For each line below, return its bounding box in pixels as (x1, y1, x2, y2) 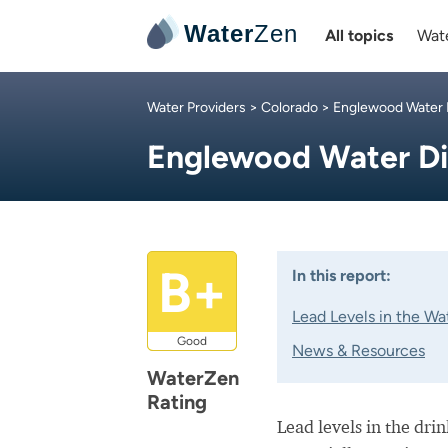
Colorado (261, 99, 318, 116)
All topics (325, 26, 393, 45)
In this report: (292, 266, 391, 285)
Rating (147, 390, 207, 414)
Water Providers (147, 99, 246, 116)
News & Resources (292, 341, 425, 360)
